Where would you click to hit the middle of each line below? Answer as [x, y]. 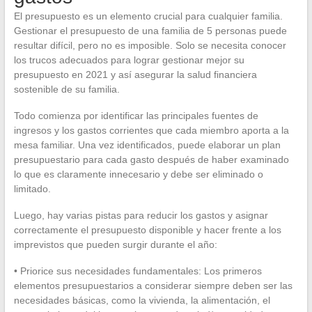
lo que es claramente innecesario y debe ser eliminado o [138, 174]
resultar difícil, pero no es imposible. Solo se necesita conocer [150, 45]
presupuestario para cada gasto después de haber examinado [151, 159]
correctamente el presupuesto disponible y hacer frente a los [147, 230]
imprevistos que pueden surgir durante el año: [115, 244]
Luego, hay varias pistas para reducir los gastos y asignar [141, 215]
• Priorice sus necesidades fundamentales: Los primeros [138, 271]
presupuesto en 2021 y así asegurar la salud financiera [135, 75]
